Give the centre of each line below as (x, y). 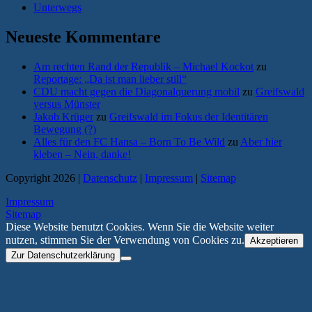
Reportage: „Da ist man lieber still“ (110, 79)
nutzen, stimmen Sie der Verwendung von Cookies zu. (125, 240)
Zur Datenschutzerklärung (63, 256)
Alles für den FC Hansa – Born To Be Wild (129, 142)
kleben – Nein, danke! (82, 155)
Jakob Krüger (63, 117)
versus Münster (67, 104)
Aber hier (261, 142)
